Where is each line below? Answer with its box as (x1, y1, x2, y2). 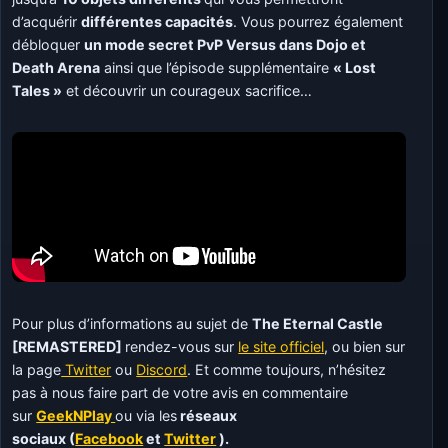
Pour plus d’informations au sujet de (12, 314, 253, 332)
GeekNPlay (36, 406, 116, 424)
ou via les (115, 406, 178, 424)
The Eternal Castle (252, 314, 384, 332)
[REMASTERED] (12, 337, 126, 355)
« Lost (333, 58, 377, 76)
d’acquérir (12, 12, 82, 30)
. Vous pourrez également (233, 12, 404, 30)
